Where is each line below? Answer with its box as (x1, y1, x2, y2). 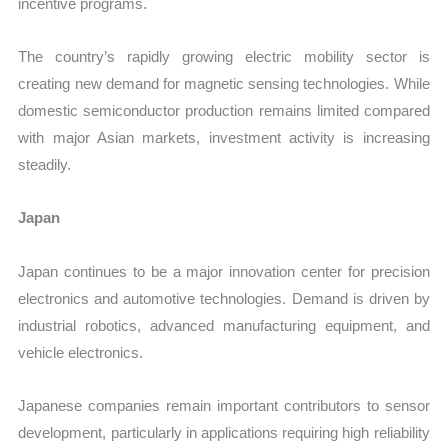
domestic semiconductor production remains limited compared (18, 102, 430, 120)
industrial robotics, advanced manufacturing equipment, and (18, 316, 430, 334)
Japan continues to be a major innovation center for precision (18, 262, 430, 280)
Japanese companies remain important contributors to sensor (18, 396, 430, 414)
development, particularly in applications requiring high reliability (18, 423, 430, 441)
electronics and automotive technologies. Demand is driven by (18, 289, 430, 307)
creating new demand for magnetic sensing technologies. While (18, 75, 430, 93)
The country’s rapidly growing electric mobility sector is (18, 48, 430, 66)
